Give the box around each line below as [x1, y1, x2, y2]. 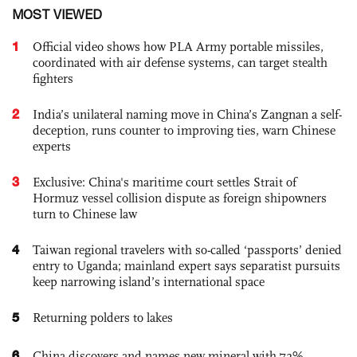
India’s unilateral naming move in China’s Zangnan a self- [33, 106, 342, 122]
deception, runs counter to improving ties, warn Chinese [33, 122, 335, 138]
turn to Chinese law [33, 206, 137, 222]
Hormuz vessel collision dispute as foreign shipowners [33, 190, 327, 206]
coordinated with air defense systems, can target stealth [33, 54, 328, 70]
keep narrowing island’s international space [33, 273, 265, 289]
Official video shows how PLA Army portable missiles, [33, 38, 324, 54]
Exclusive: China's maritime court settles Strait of [33, 174, 296, 190]
